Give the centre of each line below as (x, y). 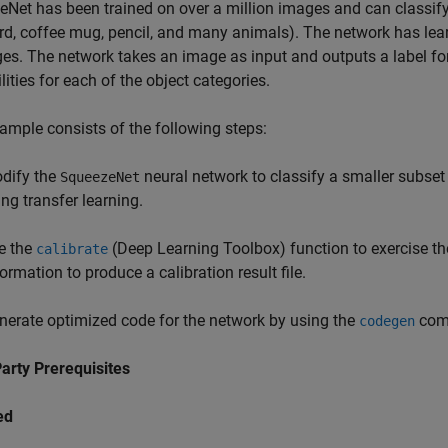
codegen (387, 321)
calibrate (72, 249)
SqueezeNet (100, 177)
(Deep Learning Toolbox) (197, 248)
